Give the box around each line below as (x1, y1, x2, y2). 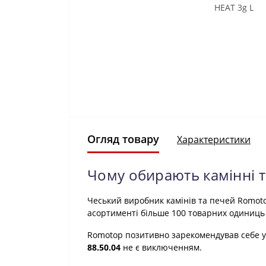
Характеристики (177, 132, 251, 146)
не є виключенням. (121, 242, 202, 253)
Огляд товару (87, 132, 159, 146)
